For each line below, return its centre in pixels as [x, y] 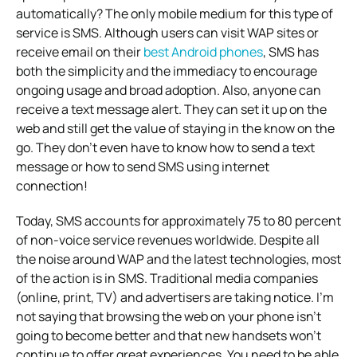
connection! [52, 185]
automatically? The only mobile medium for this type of [175, 13]
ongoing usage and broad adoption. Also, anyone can [169, 90]
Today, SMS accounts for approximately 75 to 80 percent [178, 220]
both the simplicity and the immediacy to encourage [167, 71]
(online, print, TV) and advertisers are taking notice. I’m [175, 297]
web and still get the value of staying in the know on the [175, 128]
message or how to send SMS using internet [143, 166]
